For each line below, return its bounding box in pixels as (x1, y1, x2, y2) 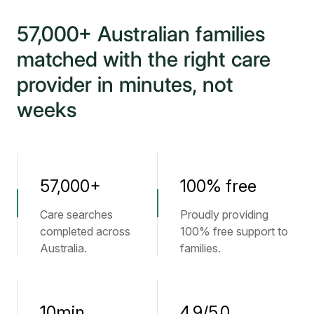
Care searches (40, 207, 113, 222)
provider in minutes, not (17, 71, 233, 97)
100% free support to (180, 224, 288, 239)
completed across (40, 224, 130, 239)
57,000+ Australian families (17, 21, 265, 47)
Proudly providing (180, 207, 268, 222)
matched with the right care (17, 46, 271, 72)
